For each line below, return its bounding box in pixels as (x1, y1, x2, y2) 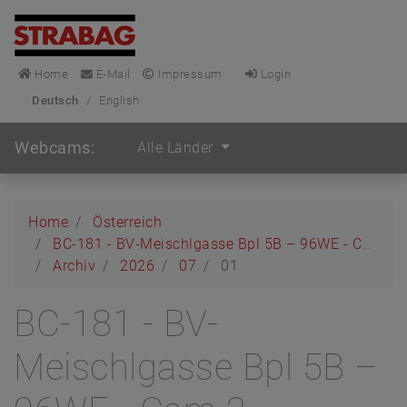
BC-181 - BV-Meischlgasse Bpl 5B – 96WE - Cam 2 (53, 235, 362, 253)
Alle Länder (137, 139, 217, 156)
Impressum (154, 67, 223, 81)
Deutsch (32, 94, 79, 107)
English (99, 94, 140, 107)
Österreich (93, 213, 162, 231)
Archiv (53, 257, 95, 274)
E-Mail (93, 67, 131, 81)
